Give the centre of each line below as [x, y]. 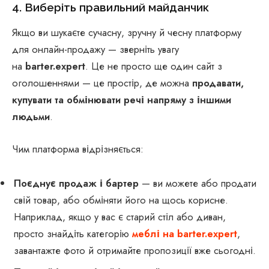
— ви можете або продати [198, 183]
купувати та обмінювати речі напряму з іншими [122, 100]
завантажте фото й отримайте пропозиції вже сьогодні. [135, 251]
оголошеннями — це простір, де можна [102, 83]
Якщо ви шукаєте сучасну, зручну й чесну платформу [127, 33]
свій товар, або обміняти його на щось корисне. [121, 200]
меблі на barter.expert [185, 234]
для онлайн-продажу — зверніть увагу [95, 50]
